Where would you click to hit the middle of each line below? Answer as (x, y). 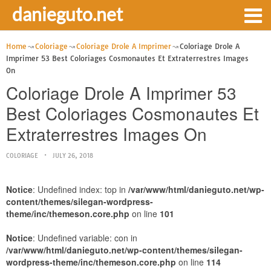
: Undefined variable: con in (85, 238)
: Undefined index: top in (80, 189)
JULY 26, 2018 (73, 156)
